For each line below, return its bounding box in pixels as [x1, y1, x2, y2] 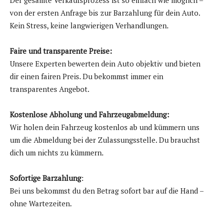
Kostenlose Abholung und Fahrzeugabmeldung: [10, 109, 169, 120]
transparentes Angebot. [10, 84, 89, 94]
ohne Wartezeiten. [10, 198, 72, 209]
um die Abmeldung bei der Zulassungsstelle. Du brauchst [10, 135, 200, 145]
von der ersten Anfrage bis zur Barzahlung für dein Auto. [10, 8, 200, 18]
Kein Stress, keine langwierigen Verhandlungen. [10, 21, 169, 31]
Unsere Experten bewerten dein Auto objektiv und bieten [10, 59, 200, 69]
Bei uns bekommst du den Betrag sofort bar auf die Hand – [10, 186, 203, 196]
